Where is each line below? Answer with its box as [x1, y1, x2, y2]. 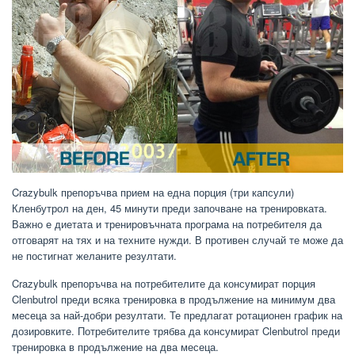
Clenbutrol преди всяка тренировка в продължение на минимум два [12, 292, 335, 307]
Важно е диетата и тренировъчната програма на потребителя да [12, 216, 322, 232]
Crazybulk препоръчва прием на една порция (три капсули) [12, 185, 294, 200]
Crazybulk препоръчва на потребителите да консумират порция [12, 276, 315, 292]
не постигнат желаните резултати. [12, 248, 177, 264]
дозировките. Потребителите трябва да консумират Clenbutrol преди [12, 323, 340, 339]
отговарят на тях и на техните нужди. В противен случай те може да [12, 232, 343, 248]
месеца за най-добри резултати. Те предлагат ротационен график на [12, 307, 342, 323]
